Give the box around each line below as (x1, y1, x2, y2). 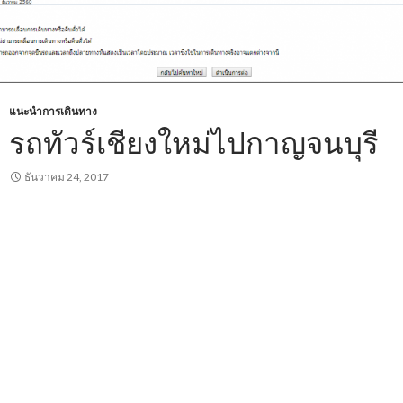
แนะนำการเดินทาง (9, 104, 97, 118)
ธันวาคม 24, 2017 (24, 170, 109, 184)
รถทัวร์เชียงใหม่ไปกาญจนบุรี (9, 124, 379, 160)
